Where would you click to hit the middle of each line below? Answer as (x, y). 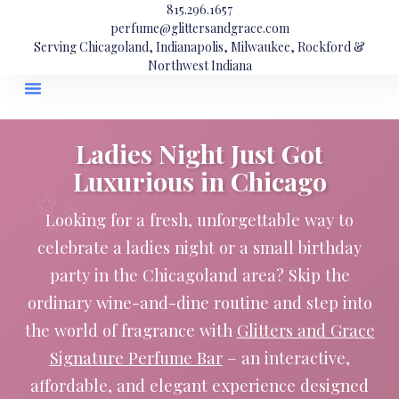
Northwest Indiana (199, 65)
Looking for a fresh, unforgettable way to (199, 220)
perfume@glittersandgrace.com (199, 28)
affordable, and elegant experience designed (199, 386)
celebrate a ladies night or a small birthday (199, 248)
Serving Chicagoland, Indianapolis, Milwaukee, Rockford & (199, 47)
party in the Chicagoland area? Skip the (199, 275)
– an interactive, (286, 358)
